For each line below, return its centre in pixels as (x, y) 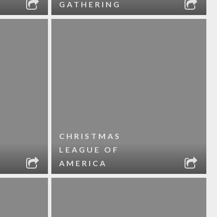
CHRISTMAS (90, 136)
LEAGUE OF (89, 149)
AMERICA (83, 163)
